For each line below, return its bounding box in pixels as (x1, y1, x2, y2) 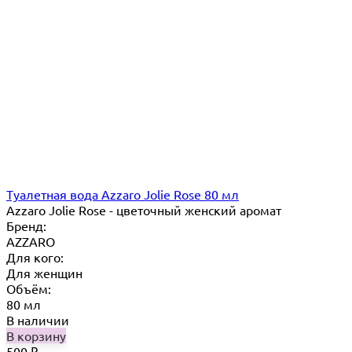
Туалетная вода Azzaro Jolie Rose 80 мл (6, 185, 239, 202)
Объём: (6, 280, 51, 296)
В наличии (6, 311, 69, 328)
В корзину (6, 327, 66, 343)
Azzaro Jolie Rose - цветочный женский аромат (6, 201, 281, 218)
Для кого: (6, 248, 64, 265)
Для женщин (6, 264, 82, 280)
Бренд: (6, 217, 46, 233)
